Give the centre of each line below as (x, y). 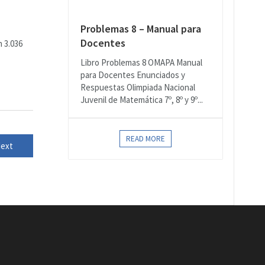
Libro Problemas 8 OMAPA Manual (141, 62)
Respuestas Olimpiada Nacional (138, 87)
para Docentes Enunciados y (133, 75)
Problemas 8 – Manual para (141, 29)
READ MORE (146, 139)
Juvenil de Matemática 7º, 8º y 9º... (142, 100)
